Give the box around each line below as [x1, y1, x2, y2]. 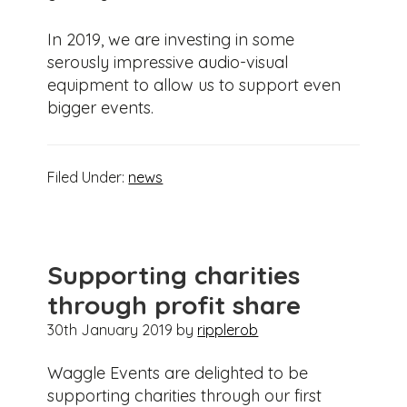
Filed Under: [47, 168, 129, 187]
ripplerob [197, 321, 259, 340]
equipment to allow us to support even [47, 74, 342, 96]
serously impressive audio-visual [47, 52, 289, 74]
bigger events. [47, 97, 154, 119]
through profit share [47, 289, 302, 322]
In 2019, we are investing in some [47, 29, 295, 51]
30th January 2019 [47, 321, 174, 340]
